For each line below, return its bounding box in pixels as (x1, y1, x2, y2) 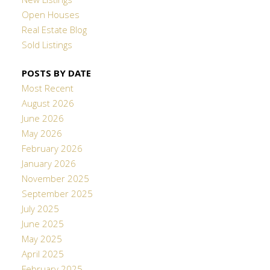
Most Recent (21, 82, 74, 98)
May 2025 (21, 233, 62, 249)
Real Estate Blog (21, 24, 87, 40)
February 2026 (21, 142, 83, 159)
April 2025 (21, 248, 64, 264)
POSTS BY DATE (21, 67, 91, 83)
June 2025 (21, 218, 64, 234)
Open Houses (21, 8, 80, 25)
